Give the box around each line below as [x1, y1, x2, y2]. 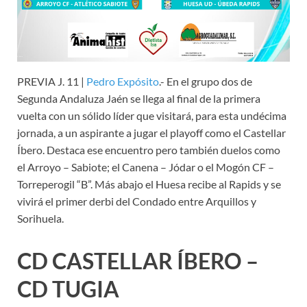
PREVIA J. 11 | [17, 74, 86, 88]
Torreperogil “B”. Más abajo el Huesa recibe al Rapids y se [17, 177, 281, 191]
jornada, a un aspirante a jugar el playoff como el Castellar [17, 125, 286, 139]
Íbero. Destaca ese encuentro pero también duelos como [17, 143, 280, 156]
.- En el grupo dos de [159, 74, 252, 88]
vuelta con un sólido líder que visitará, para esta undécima [17, 108, 286, 122]
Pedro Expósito [86, 74, 159, 88]
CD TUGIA [17, 275, 119, 302]
